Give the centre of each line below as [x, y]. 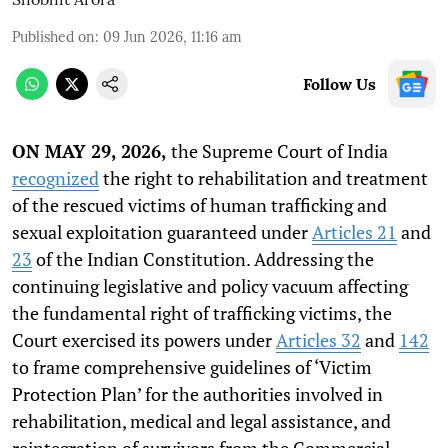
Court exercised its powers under [144, 340]
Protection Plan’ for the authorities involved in [197, 394]
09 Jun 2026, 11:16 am [172, 37]
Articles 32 [318, 340]
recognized [55, 178]
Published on [53, 37]
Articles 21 [354, 232]
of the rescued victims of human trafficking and [199, 205]
